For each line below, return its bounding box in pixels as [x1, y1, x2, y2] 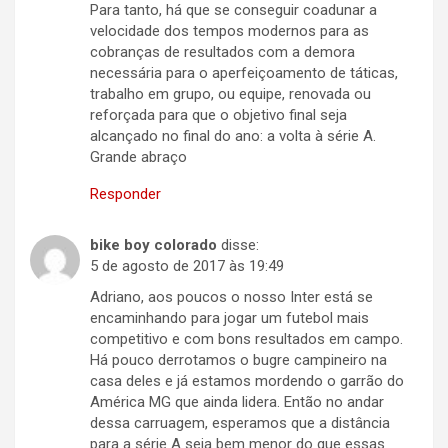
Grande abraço [90, 148, 187, 167]
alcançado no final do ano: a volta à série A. [90, 127, 376, 146]
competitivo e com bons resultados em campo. [90, 330, 403, 349]
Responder [90, 185, 161, 204]
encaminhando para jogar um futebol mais [90, 309, 369, 328]
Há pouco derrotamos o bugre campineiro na [90, 351, 387, 370]
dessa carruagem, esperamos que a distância [90, 414, 390, 433]
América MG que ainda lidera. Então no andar [90, 393, 384, 412]
